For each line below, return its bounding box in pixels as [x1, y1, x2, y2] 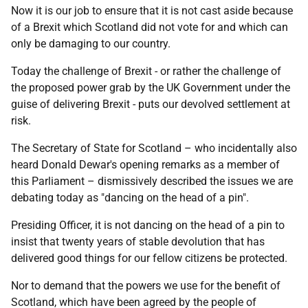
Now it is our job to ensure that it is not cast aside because [11, 4, 293, 17]
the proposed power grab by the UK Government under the [11, 81, 290, 94]
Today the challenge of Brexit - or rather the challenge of [11, 65, 281, 78]
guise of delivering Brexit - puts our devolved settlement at [11, 98, 290, 111]
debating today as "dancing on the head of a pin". [11, 191, 249, 204]
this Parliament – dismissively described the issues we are [11, 175, 293, 188]
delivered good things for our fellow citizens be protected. [11, 252, 287, 265]
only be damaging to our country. [11, 37, 170, 50]
